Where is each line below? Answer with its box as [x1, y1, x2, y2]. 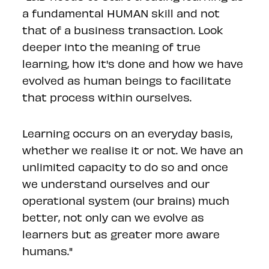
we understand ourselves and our [22, 177, 210, 190]
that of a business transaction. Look [22, 23, 224, 36]
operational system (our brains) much [22, 193, 230, 207]
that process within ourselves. [22, 90, 192, 103]
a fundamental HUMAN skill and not [22, 6, 220, 19]
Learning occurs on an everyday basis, [22, 126, 233, 139]
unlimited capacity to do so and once [22, 160, 229, 173]
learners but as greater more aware [22, 227, 220, 240]
